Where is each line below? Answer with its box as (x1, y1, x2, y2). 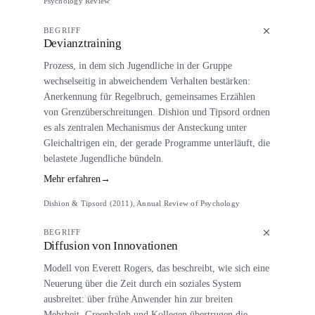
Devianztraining (43, 36, 122, 50)
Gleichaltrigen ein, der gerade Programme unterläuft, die (43, 137, 270, 149)
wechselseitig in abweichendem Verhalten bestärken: (43, 75, 250, 87)
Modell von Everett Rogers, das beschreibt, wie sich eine (43, 262, 269, 274)
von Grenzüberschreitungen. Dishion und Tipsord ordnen (43, 106, 270, 118)
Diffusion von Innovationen (43, 238, 179, 252)
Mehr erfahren (43, 173, 101, 184)
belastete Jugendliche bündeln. (43, 153, 164, 165)
